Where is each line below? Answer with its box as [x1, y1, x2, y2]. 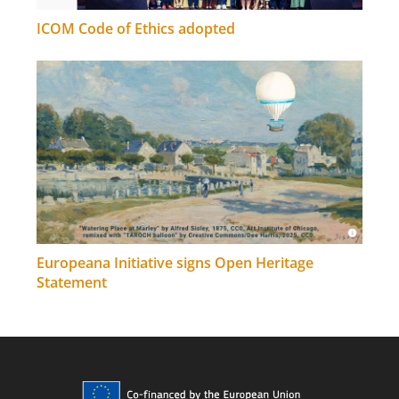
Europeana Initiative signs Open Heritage [37, 252, 314, 273]
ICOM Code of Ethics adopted [37, 19, 236, 39]
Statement [37, 272, 108, 292]
